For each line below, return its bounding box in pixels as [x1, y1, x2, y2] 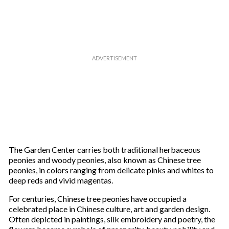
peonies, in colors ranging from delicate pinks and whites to [8, 165, 214, 175]
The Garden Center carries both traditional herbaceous [8, 145, 200, 155]
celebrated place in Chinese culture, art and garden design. [8, 204, 210, 214]
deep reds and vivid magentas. [8, 175, 113, 186]
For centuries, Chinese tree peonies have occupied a [8, 194, 187, 204]
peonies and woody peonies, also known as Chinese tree [8, 155, 201, 165]
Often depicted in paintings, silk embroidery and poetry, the [8, 214, 215, 224]
